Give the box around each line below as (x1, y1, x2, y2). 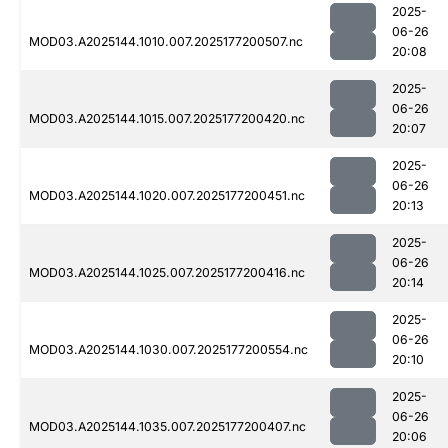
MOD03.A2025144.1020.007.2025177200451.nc (29, 188, 305, 204)
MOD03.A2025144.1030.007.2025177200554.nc (29, 342, 308, 358)
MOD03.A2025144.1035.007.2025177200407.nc (29, 419, 306, 435)
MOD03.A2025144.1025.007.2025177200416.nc (29, 265, 305, 281)
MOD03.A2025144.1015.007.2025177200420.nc (29, 111, 305, 127)
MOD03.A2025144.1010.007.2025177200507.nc (29, 34, 303, 50)
